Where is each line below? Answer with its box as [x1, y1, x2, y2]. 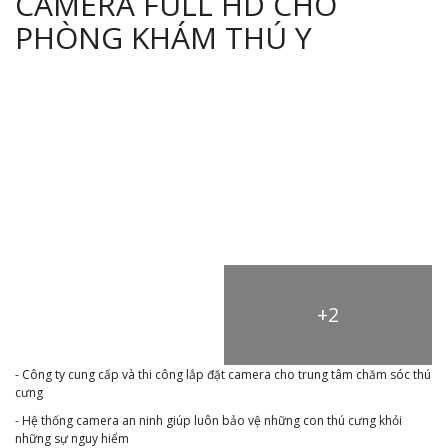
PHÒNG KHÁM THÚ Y [15, 17, 312, 58]
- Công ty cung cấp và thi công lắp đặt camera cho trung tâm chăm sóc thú [15, 366, 431, 383]
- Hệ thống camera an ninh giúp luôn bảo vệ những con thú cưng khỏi [15, 412, 402, 429]
